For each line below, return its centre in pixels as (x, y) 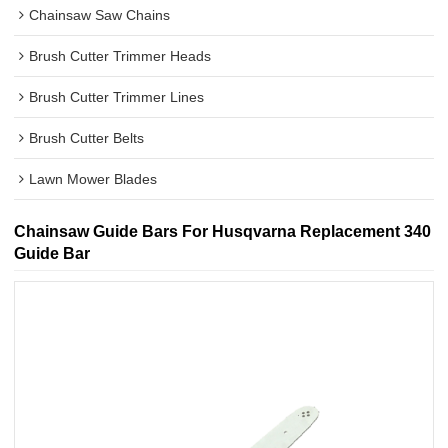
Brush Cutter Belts (87, 137)
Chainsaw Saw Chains (100, 14)
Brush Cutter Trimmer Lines (117, 96)
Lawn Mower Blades (93, 178)
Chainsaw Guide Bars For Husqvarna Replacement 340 (223, 230)
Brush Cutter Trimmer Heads (120, 55)
